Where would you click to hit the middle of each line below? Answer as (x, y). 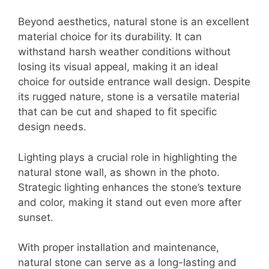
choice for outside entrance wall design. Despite (134, 82)
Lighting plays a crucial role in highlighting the (128, 157)
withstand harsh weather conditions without (124, 52)
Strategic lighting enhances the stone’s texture (130, 187)
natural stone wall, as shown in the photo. (119, 172)
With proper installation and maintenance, (119, 248)
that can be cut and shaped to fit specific (117, 112)
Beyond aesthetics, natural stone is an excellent (134, 22)
